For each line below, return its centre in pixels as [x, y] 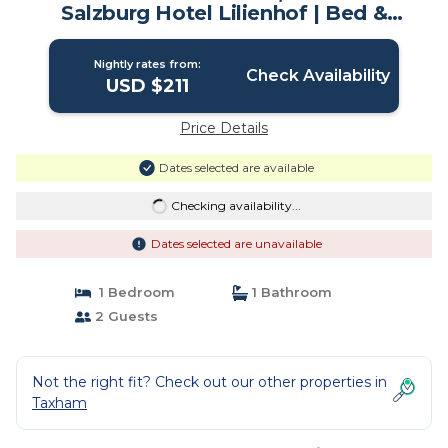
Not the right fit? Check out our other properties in [209, 382]
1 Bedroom [132, 292]
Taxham [59, 403]
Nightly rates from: [148, 64]
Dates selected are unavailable [236, 243]
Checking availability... [235, 205]
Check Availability [317, 75]
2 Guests [124, 316]
